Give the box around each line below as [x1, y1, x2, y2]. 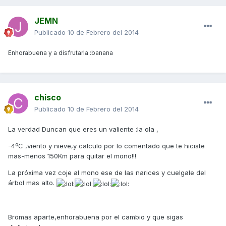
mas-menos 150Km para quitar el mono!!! [8, 152, 136, 160]
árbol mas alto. [8, 179, 56, 187]
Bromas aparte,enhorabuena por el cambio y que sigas [8, 212, 183, 221]
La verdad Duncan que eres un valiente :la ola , [8, 125, 158, 134]
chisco [34, 92, 61, 103]
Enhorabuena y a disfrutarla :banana [8, 49, 113, 57]
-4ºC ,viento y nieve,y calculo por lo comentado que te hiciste [8, 142, 205, 150]
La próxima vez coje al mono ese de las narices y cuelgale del [8, 168, 206, 177]
